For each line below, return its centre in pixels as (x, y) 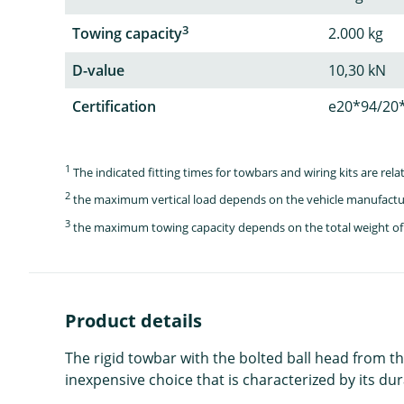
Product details (133, 320)
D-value (98, 70)
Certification (114, 106)
